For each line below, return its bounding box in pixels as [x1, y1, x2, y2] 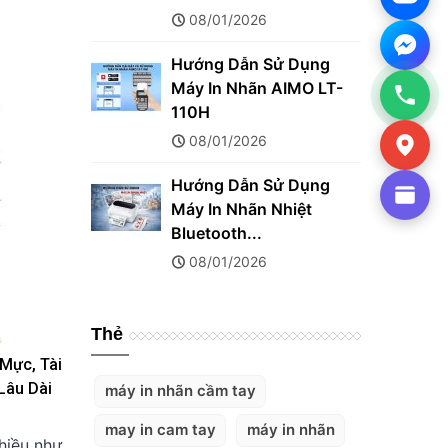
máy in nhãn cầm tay [104, 381, 256, 401]
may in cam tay [104, 420, 216, 440]
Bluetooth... [171, 223, 262, 243]
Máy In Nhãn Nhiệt [171, 199, 312, 219]
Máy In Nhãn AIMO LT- [171, 78, 343, 98]
